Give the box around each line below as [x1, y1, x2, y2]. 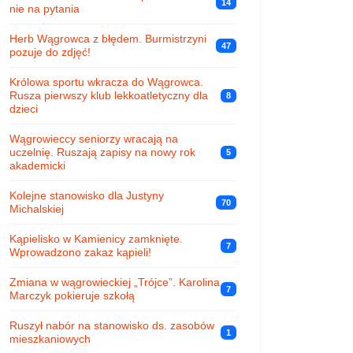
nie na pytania [9, 2, 80, 15]
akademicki [9, 158, 65, 172]
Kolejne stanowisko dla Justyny [9, 188, 164, 202]
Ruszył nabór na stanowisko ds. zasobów [9, 318, 214, 332]
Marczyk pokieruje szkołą [9, 288, 135, 302]
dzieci [9, 102, 38, 115]
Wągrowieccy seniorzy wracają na [9, 132, 178, 145]
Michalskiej [9, 202, 64, 215]
